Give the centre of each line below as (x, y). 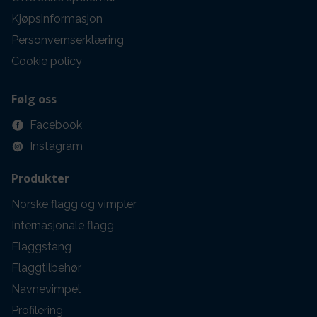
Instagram (56, 146)
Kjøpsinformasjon (57, 18)
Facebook (56, 125)
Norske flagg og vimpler (74, 204)
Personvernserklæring (68, 40)
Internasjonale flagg (63, 225)
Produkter (40, 178)
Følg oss (34, 99)
